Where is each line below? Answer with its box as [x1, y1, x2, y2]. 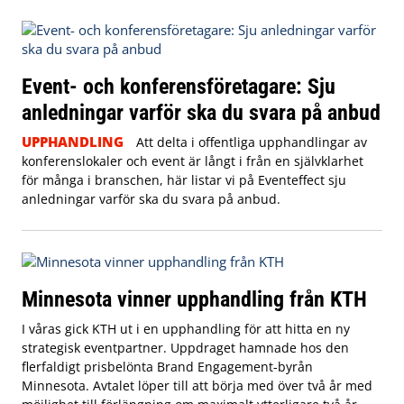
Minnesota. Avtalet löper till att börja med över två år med [22, 376, 372, 394]
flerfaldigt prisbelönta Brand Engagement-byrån [22, 357, 313, 375]
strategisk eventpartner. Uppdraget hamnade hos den [22, 338, 349, 356]
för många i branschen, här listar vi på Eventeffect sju [22, 170, 346, 188]
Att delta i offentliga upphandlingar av [135, 133, 367, 151]
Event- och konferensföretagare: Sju [22, 72, 335, 99]
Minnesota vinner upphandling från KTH [22, 285, 367, 312]
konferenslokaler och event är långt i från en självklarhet [22, 151, 363, 170]
